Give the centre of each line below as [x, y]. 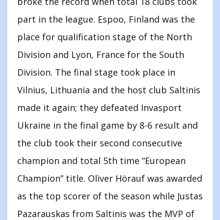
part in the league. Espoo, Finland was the [106, 19]
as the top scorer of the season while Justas [110, 196]
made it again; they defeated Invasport [99, 108]
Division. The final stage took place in [96, 72]
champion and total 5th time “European [101, 161]
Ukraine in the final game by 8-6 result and [108, 125]
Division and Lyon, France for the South [101, 55]
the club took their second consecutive [100, 143]
